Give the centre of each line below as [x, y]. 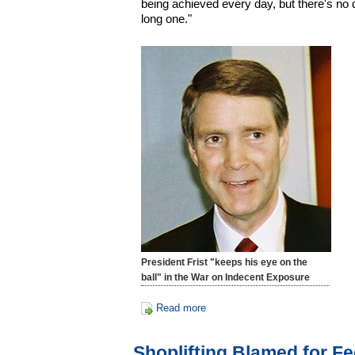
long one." [167, 18]
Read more [181, 307]
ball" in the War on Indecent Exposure [226, 278]
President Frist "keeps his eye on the [225, 263]
